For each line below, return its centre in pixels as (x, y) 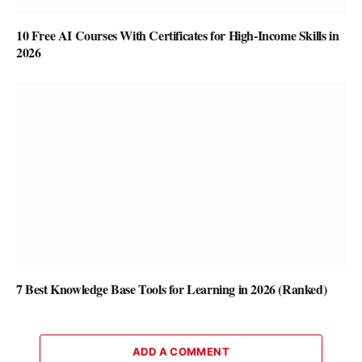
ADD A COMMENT (181, 351)
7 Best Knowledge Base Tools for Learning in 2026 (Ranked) (172, 288)
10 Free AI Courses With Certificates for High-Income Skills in (178, 36)
